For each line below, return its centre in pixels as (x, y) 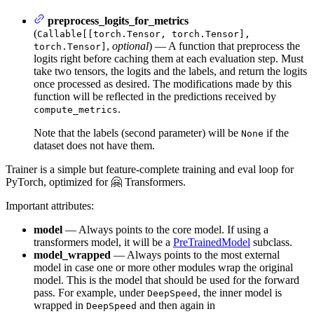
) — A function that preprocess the (224, 46)
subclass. (271, 242)
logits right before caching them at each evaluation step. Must (169, 58)
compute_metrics (76, 109)
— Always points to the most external (195, 254)
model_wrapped (72, 254)
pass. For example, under (90, 292)
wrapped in (60, 305)
